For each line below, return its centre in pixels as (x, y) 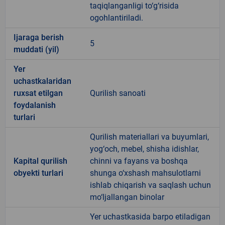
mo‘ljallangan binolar (127, 197)
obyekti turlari (38, 173)
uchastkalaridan (42, 81)
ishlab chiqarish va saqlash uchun (150, 185)
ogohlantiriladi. (117, 18)
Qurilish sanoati (118, 93)
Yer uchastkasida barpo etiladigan (150, 216)
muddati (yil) (36, 49)
